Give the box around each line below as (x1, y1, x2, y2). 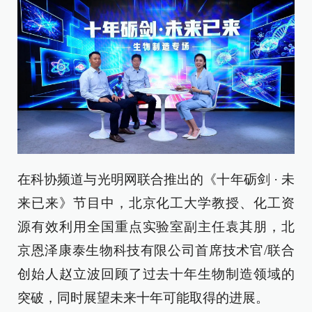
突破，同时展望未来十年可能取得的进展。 (17, 290, 269, 306)
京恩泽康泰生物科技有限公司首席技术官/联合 (17, 243, 295, 258)
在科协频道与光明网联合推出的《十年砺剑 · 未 (17, 172, 295, 187)
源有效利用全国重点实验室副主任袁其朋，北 (17, 219, 295, 235)
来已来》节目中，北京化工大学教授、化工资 (17, 196, 295, 211)
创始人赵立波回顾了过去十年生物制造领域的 (17, 267, 295, 282)
